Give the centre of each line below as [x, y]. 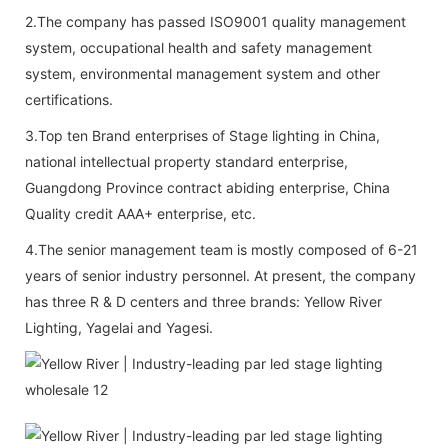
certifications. [69, 99]
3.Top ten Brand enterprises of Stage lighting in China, [202, 135]
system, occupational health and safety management [198, 47]
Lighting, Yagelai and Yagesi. [119, 327]
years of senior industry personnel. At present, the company [220, 275]
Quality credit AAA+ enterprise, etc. [140, 213]
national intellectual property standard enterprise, [186, 161]
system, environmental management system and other [202, 73]
